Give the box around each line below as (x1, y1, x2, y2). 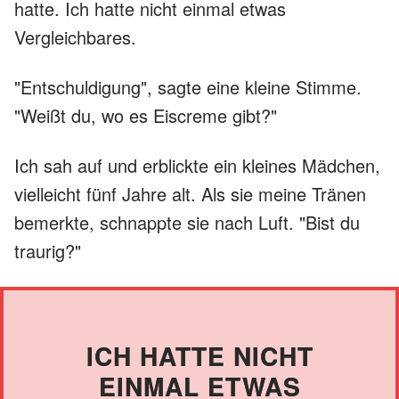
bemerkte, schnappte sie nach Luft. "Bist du (14, 208, 360, 235)
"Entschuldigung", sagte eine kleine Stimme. (14, 73, 362, 100)
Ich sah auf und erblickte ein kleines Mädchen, (14, 151, 380, 178)
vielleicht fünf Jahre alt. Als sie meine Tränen (14, 180, 366, 207)
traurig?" (14, 237, 81, 264)
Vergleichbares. (14, 23, 136, 50)
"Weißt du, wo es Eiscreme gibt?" (14, 102, 277, 128)
